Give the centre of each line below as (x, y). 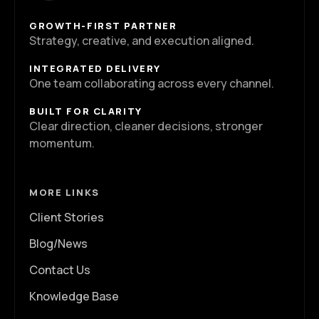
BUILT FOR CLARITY (86, 111)
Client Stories (67, 217)
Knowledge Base (74, 296)
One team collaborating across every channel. (152, 83)
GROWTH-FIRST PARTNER (103, 25)
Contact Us (60, 270)
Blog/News (58, 243)
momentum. (62, 143)
